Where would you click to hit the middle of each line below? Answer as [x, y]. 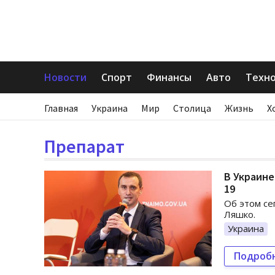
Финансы [169, 77]
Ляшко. [240, 214]
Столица [192, 108]
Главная [61, 108]
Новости [65, 77]
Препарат [84, 146]
